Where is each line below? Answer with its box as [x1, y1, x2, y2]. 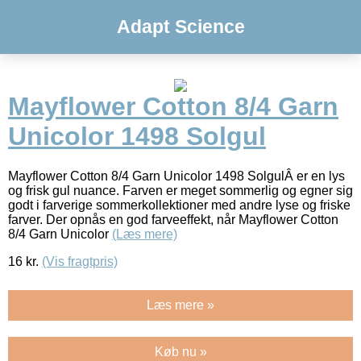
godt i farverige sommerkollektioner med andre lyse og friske [8, 197, 351, 212]
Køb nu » [154, 344, 207, 359]
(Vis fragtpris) [42, 254, 118, 268]
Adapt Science [116, 16, 245, 37]
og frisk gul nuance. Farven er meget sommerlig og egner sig [8, 183, 353, 197]
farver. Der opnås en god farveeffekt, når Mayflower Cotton [8, 212, 338, 226]
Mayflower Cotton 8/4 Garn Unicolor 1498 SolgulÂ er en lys [8, 168, 345, 183]
